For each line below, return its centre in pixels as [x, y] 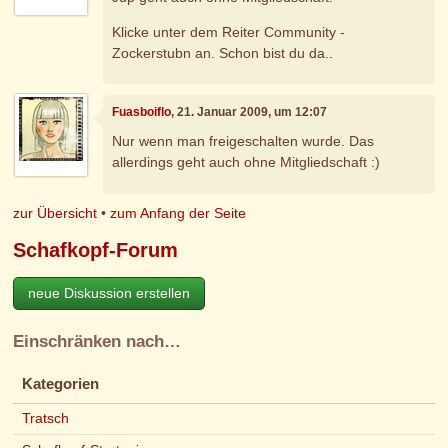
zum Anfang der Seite [178, 212]
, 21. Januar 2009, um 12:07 [249, 111]
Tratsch [45, 418]
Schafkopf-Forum [96, 249]
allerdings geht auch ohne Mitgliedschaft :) [246, 162]
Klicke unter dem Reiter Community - [229, 32]
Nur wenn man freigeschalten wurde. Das [243, 141]
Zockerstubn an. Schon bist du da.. [223, 53]
